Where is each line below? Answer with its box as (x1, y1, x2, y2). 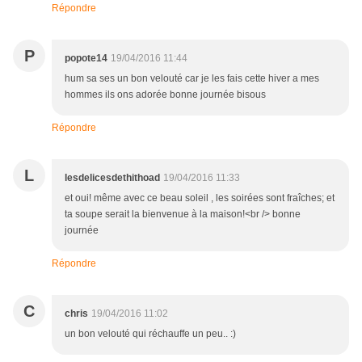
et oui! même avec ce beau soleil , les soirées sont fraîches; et (65, 192, 335, 204)
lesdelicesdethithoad (65, 172, 160, 184)
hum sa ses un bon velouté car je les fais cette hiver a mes (65, 73, 319, 85)
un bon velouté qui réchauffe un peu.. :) (65, 328, 236, 340)
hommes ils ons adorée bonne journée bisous (65, 89, 266, 101)
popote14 (65, 53, 107, 65)
